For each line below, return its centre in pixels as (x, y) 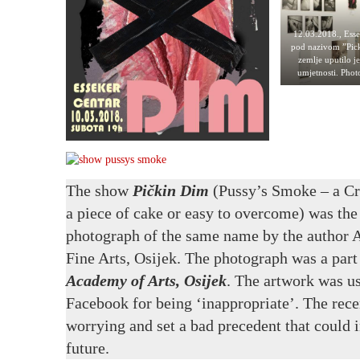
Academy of (107, 280)
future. (88, 348)
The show (99, 190)
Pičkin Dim (171, 190)
